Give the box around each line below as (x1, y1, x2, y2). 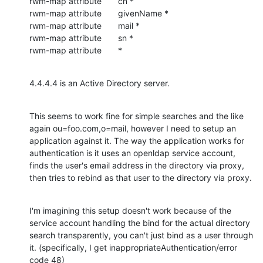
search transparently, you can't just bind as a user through (29, 230, 253, 240)
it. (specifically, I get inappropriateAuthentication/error (29, 242, 237, 252)
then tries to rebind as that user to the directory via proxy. (29, 172, 252, 183)
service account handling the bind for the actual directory (29, 217, 250, 228)
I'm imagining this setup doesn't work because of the (29, 205, 231, 215)
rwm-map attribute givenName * (29, 8, 168, 18)
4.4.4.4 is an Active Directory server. (29, 77, 170, 88)
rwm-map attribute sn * (29, 32, 133, 43)
